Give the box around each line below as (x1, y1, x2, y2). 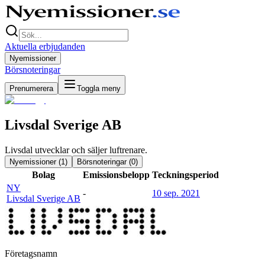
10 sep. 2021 (152, 188, 200, 198)
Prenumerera (9, 84, 53, 93)
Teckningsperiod (152, 169, 219, 180)
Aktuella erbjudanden (5, 41, 85, 51)
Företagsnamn (5, 248, 57, 258)
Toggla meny (77, 84, 121, 93)
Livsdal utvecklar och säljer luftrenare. (5, 144, 147, 155)
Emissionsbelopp (83, 169, 150, 180)
